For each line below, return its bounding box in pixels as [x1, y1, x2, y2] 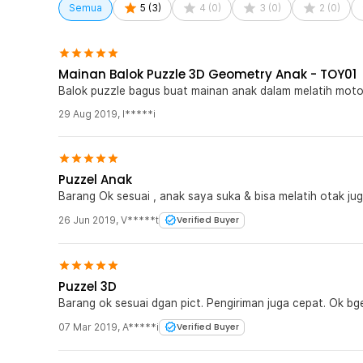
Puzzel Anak [58, 170, 132, 188]
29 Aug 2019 [58, 107, 117, 120]
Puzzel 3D [58, 277, 117, 295]
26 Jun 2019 [58, 213, 116, 226]
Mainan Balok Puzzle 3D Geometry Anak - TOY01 [58, 65, 357, 83]
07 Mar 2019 [58, 320, 117, 333]
